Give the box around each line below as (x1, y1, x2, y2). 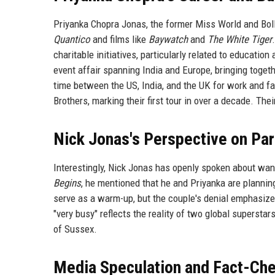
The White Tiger (207, 33, 272, 45)
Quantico (53, 33, 90, 45)
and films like (90, 33, 149, 45)
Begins (53, 176, 81, 189)
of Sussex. (53, 222, 97, 235)
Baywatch (149, 33, 188, 45)
